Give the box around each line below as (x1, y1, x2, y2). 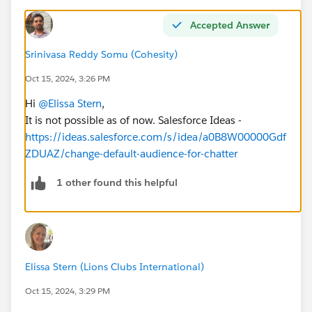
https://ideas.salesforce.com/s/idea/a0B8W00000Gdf (25, 130, 286, 143)
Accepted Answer (190, 18, 270, 31)
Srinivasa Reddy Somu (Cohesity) (25, 47, 178, 61)
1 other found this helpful (56, 176, 178, 189)
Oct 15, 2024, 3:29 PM (25, 284, 110, 297)
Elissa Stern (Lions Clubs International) (25, 260, 204, 273)
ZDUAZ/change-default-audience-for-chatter (25, 146, 237, 160)
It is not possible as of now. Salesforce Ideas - (25, 113, 242, 127)
